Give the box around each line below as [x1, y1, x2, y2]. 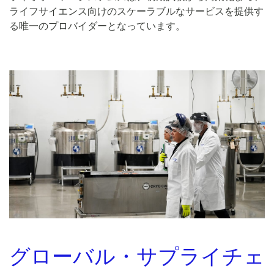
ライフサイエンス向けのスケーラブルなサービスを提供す [9, 6, 264, 18]
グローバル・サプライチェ [9, 243, 265, 269]
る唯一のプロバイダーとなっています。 [9, 20, 185, 32]
